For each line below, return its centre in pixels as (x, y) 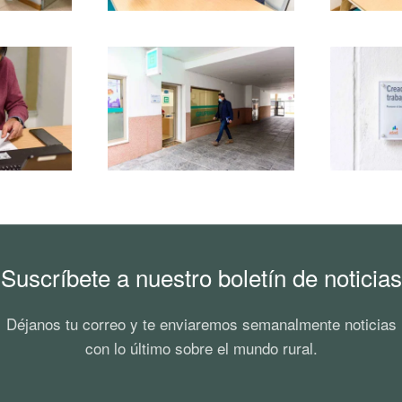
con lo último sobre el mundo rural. (201, 348)
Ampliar (201, 109)
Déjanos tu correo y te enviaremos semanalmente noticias (201, 324)
